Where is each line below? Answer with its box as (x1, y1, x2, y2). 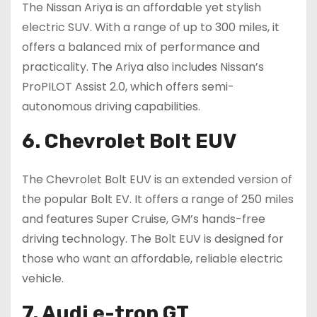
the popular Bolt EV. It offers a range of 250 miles (22, 191, 294, 208)
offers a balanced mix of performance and (22, 39, 260, 56)
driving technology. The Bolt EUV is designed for (22, 231, 284, 248)
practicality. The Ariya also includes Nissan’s (22, 59, 264, 76)
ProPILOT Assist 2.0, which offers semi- (22, 79, 234, 96)
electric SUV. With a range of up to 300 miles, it (22, 19, 279, 36)
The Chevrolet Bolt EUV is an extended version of (22, 171, 292, 188)
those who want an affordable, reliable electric (22, 250, 283, 267)
